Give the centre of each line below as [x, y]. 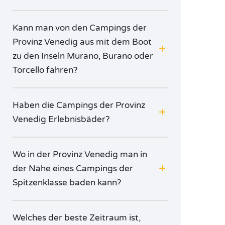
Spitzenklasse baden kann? [67, 183]
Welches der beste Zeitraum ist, [77, 218]
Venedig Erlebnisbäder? [61, 119]
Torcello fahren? [45, 70]
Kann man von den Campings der [80, 28]
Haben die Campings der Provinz [79, 105]
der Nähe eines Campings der [73, 168]
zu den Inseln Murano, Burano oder [83, 56]
